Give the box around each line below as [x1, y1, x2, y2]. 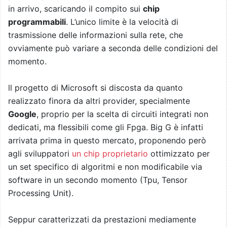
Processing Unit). [8, 188, 73, 199]
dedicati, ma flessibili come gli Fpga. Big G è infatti [8, 122, 203, 133]
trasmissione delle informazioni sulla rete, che [8, 30, 183, 41]
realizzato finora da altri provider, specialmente [8, 96, 190, 106]
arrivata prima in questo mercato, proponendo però [8, 135, 206, 146]
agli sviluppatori [8, 148, 72, 159]
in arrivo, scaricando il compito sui [8, 4, 143, 14]
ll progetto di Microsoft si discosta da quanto [8, 83, 183, 93]
